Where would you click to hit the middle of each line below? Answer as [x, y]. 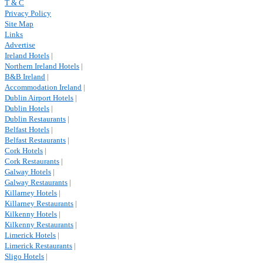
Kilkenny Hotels [31, 214]
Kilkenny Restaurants [39, 225]
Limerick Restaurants [38, 246]
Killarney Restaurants [39, 203]
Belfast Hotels [27, 129]
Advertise [20, 45]
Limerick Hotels [30, 235]
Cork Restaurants [32, 161]
